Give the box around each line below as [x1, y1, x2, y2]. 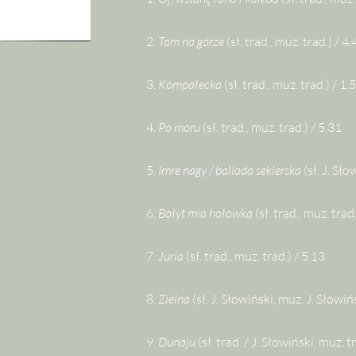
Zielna [158, 291, 190, 307]
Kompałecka [158, 76, 222, 92]
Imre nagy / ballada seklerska [158, 162, 301, 178]
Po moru [158, 119, 200, 135]
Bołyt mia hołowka [158, 205, 253, 221]
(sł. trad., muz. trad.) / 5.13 [184, 248, 325, 264]
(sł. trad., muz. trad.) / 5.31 [200, 119, 342, 135]
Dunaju [158, 334, 195, 350]
